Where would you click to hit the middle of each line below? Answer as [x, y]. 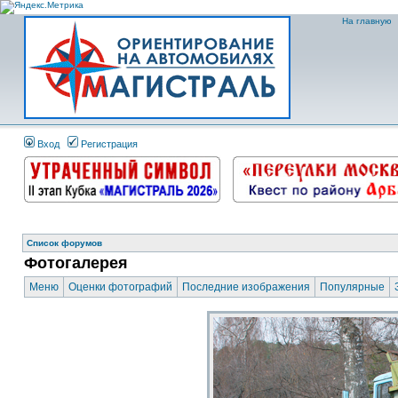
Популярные [352, 287]
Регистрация [108, 144]
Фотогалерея [76, 263]
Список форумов [64, 243]
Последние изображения [246, 287]
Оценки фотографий [120, 287]
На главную [366, 21]
